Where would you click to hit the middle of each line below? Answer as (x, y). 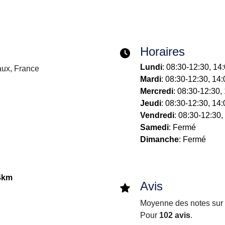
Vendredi (157, 115)
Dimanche (159, 139)
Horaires (162, 51)
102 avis (175, 215)
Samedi (154, 127)
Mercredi (157, 91)
